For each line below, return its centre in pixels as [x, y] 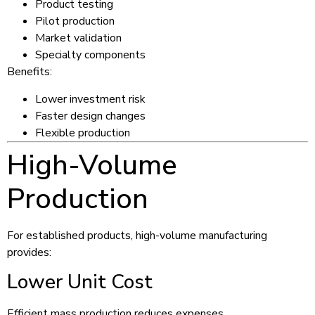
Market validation [78, 38]
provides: [29, 252]
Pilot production [75, 21]
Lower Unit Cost [80, 282]
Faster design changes [90, 116]
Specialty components [90, 55]
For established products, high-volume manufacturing [137, 235]
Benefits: [30, 72]
